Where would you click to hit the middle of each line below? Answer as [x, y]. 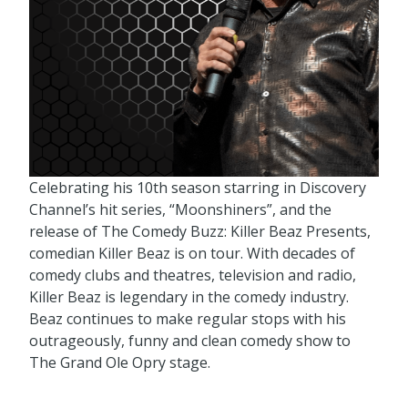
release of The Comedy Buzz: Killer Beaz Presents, [200, 232]
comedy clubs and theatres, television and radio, [193, 275]
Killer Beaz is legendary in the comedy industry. [189, 297]
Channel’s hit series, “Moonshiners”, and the [180, 210]
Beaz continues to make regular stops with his [188, 319]
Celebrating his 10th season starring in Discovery [198, 188]
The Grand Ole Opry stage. [120, 363]
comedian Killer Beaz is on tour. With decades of [192, 254]
